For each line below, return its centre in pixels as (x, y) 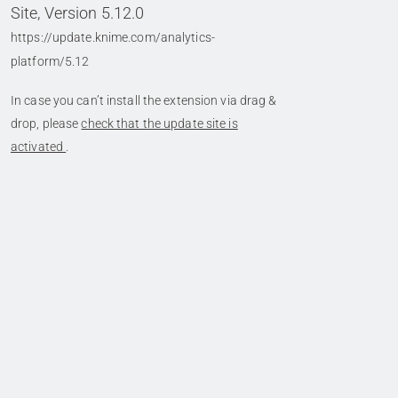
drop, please (46, 123)
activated (39, 147)
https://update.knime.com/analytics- (113, 37)
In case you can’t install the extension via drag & (144, 100)
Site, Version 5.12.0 (78, 13)
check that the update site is (159, 123)
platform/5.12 (50, 61)
